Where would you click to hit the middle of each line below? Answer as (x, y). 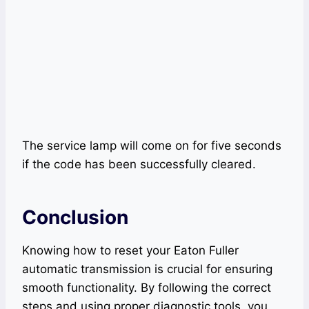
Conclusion (75, 218)
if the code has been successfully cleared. (139, 165)
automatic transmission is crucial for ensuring (147, 269)
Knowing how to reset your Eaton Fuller (130, 251)
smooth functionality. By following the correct (147, 288)
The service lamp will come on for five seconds (152, 146)
